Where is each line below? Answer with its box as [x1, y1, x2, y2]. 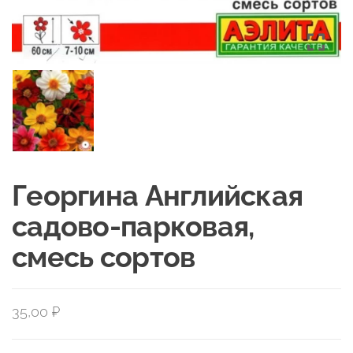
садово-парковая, [12, 209, 255, 243]
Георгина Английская [12, 178, 303, 212]
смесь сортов [12, 240, 195, 273]
